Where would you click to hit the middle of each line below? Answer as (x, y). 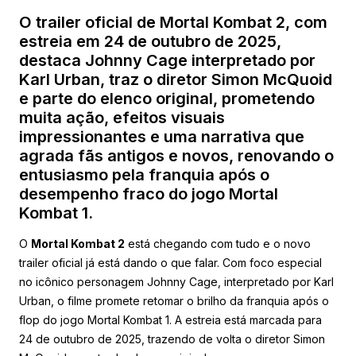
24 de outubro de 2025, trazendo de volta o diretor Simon (172, 339)
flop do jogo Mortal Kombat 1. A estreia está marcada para (170, 319)
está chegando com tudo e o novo (218, 243)
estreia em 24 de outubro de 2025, (150, 41)
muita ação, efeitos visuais (122, 117)
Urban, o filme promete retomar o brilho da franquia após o (174, 300)
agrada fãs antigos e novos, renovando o (176, 155)
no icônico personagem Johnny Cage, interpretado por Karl (176, 281)
